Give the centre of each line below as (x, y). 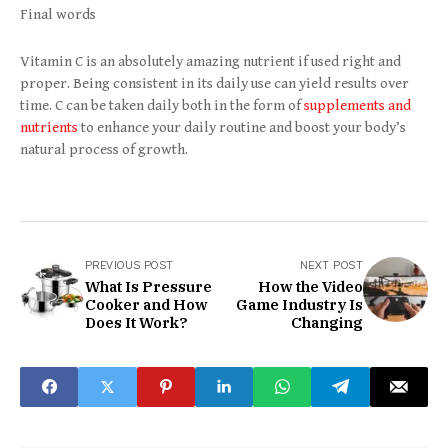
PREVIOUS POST (129, 264)
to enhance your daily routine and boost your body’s (242, 127)
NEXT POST (331, 264)
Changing (327, 322)
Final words (58, 14)
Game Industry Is (299, 304)
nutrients (49, 127)
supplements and (357, 105)
